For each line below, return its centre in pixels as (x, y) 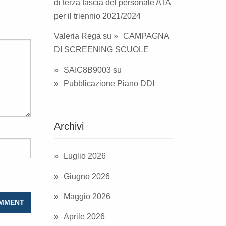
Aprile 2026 (84, 216)
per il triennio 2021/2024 (97, 16)
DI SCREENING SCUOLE (101, 49)
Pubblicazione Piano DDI (109, 83)
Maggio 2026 (87, 196)
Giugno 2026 (87, 176)
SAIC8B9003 (87, 70)
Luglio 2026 (85, 156)
